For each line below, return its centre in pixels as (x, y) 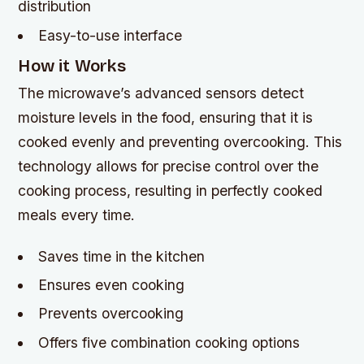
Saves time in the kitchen (121, 256)
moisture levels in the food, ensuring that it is (166, 117)
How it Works (72, 66)
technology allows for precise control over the (169, 166)
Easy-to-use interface (110, 35)
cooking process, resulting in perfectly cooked (171, 190)
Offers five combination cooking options (169, 342)
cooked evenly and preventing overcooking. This (180, 141)
